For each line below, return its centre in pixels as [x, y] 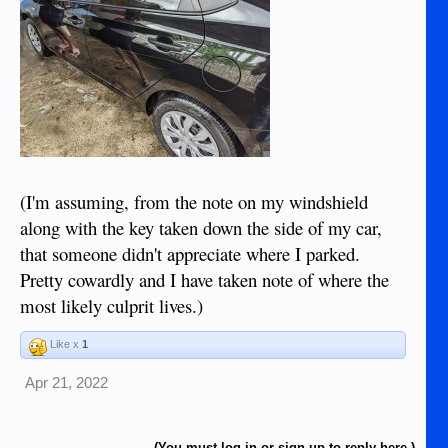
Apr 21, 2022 [66, 382]
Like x [64, 343]
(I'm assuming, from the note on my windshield [194, 201]
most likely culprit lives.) [111, 305]
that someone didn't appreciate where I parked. [190, 253]
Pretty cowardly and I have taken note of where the [204, 279]
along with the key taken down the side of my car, [201, 227]
